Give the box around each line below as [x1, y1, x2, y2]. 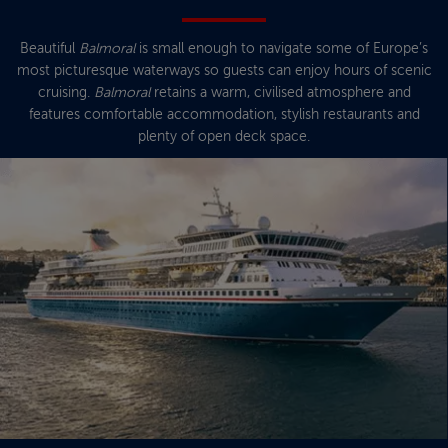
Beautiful [20, 41, 79, 57]
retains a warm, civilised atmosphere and [149, 85, 411, 101]
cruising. [37, 85, 94, 101]
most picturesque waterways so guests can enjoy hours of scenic [16, 63, 432, 79]
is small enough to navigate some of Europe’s [135, 41, 428, 57]
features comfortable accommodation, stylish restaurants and [28, 107, 420, 123]
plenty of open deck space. [138, 129, 310, 145]
